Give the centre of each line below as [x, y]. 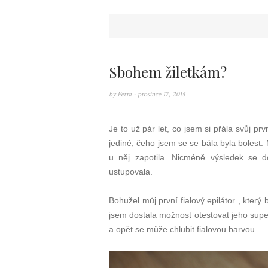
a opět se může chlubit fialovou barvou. [183, 229]
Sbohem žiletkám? [168, 72]
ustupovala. [131, 172]
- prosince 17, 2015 [159, 94]
